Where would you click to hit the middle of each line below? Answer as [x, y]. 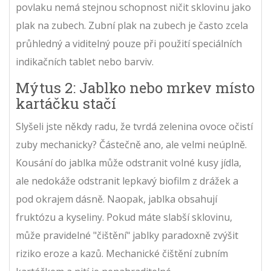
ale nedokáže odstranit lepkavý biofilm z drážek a [127, 181]
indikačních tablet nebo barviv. [85, 62]
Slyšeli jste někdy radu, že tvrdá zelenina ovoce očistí [134, 126]
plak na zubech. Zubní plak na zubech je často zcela [132, 25]
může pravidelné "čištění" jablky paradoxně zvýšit [127, 235]
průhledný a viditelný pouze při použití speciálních [129, 44]
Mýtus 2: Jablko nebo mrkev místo [135, 88]
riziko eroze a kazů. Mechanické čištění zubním [122, 253]
